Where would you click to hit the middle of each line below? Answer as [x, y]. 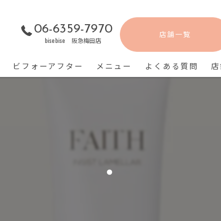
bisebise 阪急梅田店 [73, 40]
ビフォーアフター [48, 66]
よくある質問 [171, 66]
